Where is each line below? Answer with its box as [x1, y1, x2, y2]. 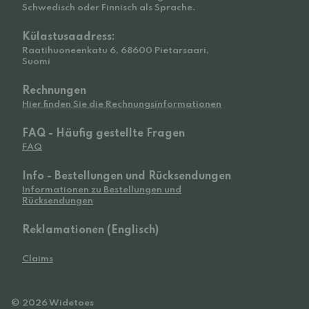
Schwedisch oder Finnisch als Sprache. [22, 3, 196, 12]
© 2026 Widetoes [11, 299, 94, 308]
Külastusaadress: [22, 32, 115, 43]
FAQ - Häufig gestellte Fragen [22, 128, 185, 139]
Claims [22, 255, 53, 263]
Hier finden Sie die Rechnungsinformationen [22, 100, 221, 109]
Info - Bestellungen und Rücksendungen [22, 171, 231, 182]
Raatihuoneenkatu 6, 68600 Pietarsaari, [22, 46, 209, 55]
